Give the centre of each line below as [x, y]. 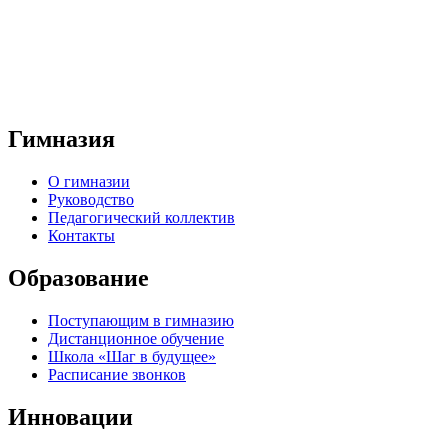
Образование [78, 277]
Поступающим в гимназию [141, 320]
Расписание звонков [117, 374]
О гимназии [89, 181]
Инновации [70, 416]
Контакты [81, 235]
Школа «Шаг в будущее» [132, 356]
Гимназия [61, 138]
